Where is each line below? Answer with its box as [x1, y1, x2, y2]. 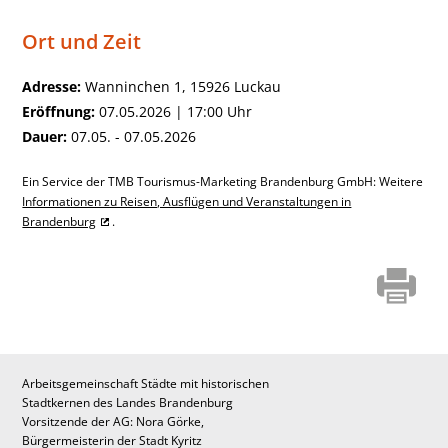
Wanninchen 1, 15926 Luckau [81, 77, 282, 96]
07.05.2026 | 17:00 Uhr [95, 102, 253, 121]
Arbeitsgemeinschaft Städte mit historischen [22, 376, 270, 392]
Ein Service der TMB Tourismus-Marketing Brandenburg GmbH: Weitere [22, 174, 424, 190]
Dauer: [22, 127, 68, 146]
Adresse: [22, 77, 82, 96]
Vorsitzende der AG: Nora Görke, [22, 414, 205, 430]
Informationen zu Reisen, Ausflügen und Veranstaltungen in [22, 194, 352, 210]
